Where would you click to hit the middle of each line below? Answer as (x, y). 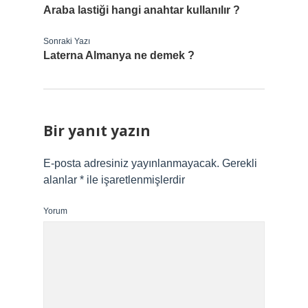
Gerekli (240, 163)
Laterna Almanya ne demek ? (119, 55)
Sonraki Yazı (67, 41)
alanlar (62, 180)
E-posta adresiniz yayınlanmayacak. (131, 163)
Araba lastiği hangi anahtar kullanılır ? (142, 10)
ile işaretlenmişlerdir (134, 180)
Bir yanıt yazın (97, 131)
